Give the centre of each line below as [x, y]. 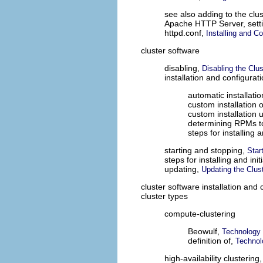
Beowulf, [205, 232]
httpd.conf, [185, 33]
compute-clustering [200, 214]
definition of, [212, 241]
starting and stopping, [206, 151]
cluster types [164, 196]
